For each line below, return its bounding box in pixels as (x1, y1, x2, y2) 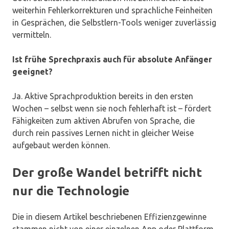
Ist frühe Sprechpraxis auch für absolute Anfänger (12, 55, 212, 64)
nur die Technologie (12, 184, 129, 198)
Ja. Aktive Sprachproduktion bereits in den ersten (12, 91, 193, 101)
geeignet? (12, 67, 53, 77)
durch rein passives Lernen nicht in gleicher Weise (12, 128, 194, 138)
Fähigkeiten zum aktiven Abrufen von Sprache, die (12, 116, 195, 126)
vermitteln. (12, 30, 53, 40)
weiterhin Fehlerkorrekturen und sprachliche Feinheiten (12, 6, 213, 15)
